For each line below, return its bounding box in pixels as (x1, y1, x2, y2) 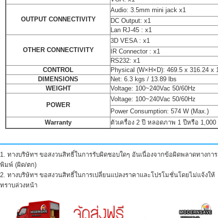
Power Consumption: (110, 108, 171, 115)
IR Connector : (110, 48, 154, 55)
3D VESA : (110, 37, 144, 44)
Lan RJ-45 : (110, 26, 145, 34)
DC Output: (110, 17, 145, 24)
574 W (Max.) (171, 108, 209, 115)
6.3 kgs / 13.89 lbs (124, 75, 177, 83)
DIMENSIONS (38, 75, 79, 83)
